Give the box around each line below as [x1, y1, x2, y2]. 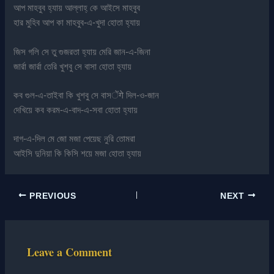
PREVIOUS [26, 191, 76, 201]
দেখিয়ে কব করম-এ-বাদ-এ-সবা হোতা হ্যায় [13, 105, 138, 116]
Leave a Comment [27, 243, 113, 260]
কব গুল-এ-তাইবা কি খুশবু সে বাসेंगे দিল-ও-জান [13, 91, 160, 101]
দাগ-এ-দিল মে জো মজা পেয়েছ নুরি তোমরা [13, 134, 136, 144]
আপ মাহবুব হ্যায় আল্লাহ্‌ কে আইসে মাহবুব [13, 3, 141, 13]
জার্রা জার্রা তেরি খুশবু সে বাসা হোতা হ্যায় [13, 61, 132, 72]
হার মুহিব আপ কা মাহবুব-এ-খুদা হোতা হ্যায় [13, 18, 141, 28]
